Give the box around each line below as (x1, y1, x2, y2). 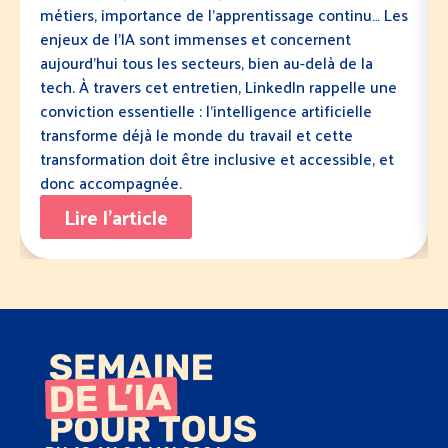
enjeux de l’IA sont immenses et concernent (40, 23, 351, 53)
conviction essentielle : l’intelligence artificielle (40, 95, 372, 125)
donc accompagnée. (40, 167, 182, 197)
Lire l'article (64, 198, 168, 235)
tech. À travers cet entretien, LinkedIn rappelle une (40, 71, 397, 101)
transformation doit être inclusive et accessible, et (40, 143, 394, 173)
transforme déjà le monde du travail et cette (40, 119, 353, 149)
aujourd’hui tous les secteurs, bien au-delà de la (40, 47, 373, 77)
